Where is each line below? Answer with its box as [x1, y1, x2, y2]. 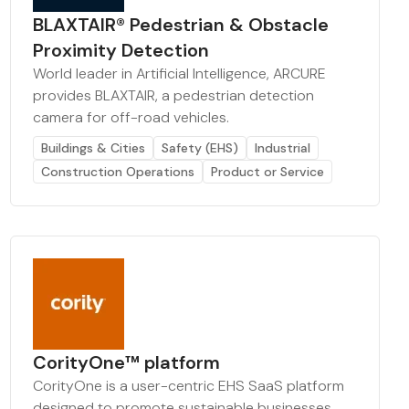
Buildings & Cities [40, 140, 145, 156]
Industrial [254, 140, 310, 156]
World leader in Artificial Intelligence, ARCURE [32, 64, 326, 83]
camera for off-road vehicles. [32, 108, 229, 127]
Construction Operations [40, 163, 194, 180]
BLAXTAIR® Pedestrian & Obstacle [32, 13, 329, 37]
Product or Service [210, 163, 324, 180]
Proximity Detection [32, 38, 209, 62]
